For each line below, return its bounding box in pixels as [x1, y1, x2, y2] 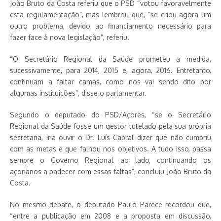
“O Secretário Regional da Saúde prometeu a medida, [10, 55, 211, 63]
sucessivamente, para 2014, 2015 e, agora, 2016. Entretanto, [10, 66, 211, 74]
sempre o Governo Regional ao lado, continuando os [10, 156, 211, 164]
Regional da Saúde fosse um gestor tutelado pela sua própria [10, 122, 211, 130]
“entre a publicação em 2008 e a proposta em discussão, [10, 212, 211, 220]
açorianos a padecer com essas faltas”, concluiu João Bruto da [10, 167, 211, 176]
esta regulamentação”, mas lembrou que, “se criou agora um [10, 10, 211, 19]
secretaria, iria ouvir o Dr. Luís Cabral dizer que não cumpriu [10, 133, 211, 142]
